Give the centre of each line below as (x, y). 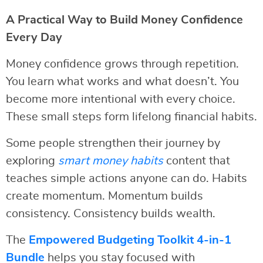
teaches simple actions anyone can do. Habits (127, 178)
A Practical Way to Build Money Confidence (124, 20)
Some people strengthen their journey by (113, 143)
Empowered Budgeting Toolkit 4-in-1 (130, 240)
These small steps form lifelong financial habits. (131, 117)
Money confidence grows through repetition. (122, 64)
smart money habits (111, 161)
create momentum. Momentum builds (104, 196)
